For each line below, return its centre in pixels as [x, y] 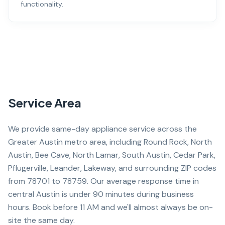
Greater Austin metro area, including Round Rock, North [110, 142]
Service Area [45, 102]
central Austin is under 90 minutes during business [101, 194]
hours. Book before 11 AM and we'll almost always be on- [110, 207]
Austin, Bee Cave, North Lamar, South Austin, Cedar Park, [112, 155]
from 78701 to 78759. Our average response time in [103, 181]
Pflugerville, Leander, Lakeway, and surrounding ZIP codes [112, 168]
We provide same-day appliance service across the [102, 129]
